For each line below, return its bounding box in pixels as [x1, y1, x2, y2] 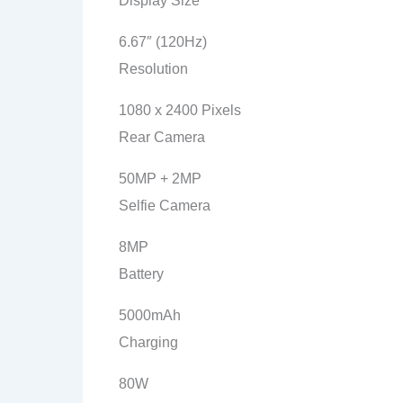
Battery [119, 266, 164, 282]
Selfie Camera [119, 198, 210, 213]
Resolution [119, 61, 188, 76]
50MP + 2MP [119, 171, 201, 186]
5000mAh [119, 308, 181, 323]
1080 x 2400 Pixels [119, 103, 241, 118]
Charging [119, 335, 178, 350]
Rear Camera [119, 130, 205, 145]
